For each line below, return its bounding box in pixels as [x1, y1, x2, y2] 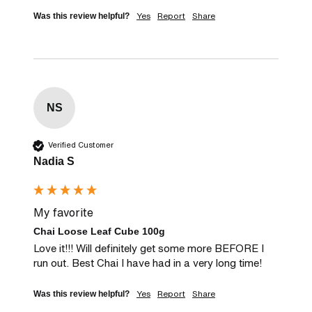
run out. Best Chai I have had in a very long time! [33, 255, 262, 271]
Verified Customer [48, 139, 114, 151]
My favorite [33, 203, 93, 221]
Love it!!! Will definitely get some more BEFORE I [33, 240, 264, 256]
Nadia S [33, 155, 75, 167]
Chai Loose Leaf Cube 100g [33, 225, 165, 237]
